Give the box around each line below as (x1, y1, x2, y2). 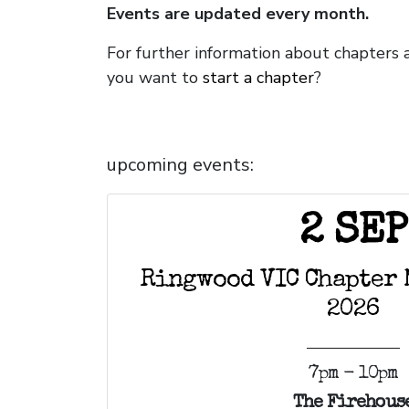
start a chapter (203, 67, 314, 89)
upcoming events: (107, 152, 254, 178)
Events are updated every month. (107, 3, 369, 26)
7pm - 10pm (309, 365, 398, 384)
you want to (107, 67, 198, 89)
